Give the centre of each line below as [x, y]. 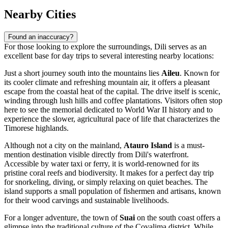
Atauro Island [148, 145]
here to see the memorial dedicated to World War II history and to [108, 109]
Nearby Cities [40, 14]
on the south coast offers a [178, 217]
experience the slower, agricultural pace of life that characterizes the [112, 119]
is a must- [188, 145]
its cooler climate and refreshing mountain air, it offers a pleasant [107, 82]
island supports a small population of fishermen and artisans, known [112, 191]
